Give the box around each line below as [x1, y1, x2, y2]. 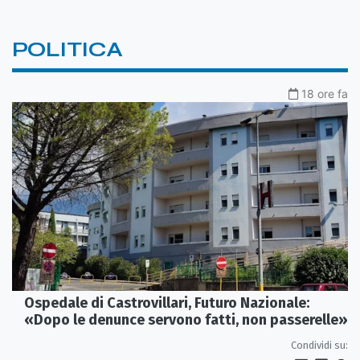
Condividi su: [291, 338, 348, 351]
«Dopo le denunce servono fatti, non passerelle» [24, 310, 348, 329]
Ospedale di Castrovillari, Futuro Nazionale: [24, 293, 309, 312]
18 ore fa [301, 86, 348, 100]
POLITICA [12, 36, 123, 62]
